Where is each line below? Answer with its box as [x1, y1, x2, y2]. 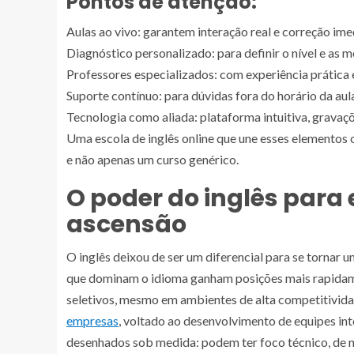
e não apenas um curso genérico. [66, 152, 239, 168]
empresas [66, 313, 119, 329]
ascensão [66, 208, 186, 242]
